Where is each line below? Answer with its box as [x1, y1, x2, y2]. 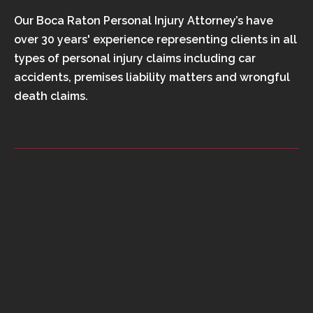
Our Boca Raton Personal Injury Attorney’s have [14, 14, 273, 28]
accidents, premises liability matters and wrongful [14, 71, 290, 85]
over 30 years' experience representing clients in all [14, 33, 297, 47]
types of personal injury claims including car [14, 52, 256, 66]
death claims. [14, 89, 88, 103]
